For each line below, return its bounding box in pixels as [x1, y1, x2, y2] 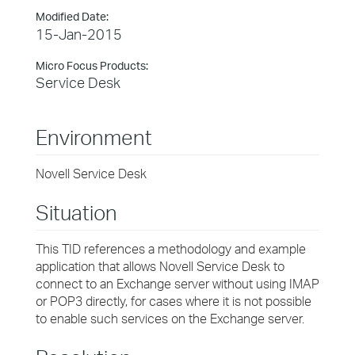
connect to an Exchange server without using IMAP [36, 276, 319, 292]
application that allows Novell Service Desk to [36, 258, 284, 274]
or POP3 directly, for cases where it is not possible [36, 293, 311, 309]
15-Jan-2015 [36, 25, 122, 43]
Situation [36, 200, 117, 225]
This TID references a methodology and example [36, 241, 306, 257]
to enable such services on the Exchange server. [36, 311, 304, 326]
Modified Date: [36, 10, 109, 23]
